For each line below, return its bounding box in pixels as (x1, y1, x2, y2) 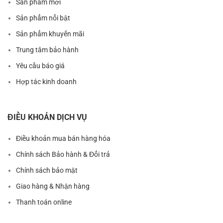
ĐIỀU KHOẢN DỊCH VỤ (7, 112, 87, 122)
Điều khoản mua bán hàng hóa (16, 134, 111, 143)
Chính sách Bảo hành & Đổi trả (16, 150, 110, 159)
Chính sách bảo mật (16, 166, 78, 175)
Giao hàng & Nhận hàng (16, 182, 90, 191)
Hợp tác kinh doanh (16, 78, 77, 86)
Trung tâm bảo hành (16, 46, 79, 54)
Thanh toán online (16, 198, 72, 207)
